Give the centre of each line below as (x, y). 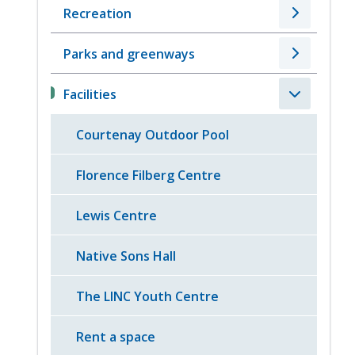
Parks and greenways (130, 54)
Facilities (90, 95)
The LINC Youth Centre (148, 297)
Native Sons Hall (126, 256)
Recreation (98, 14)
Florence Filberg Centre (149, 176)
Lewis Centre (117, 216)
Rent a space (116, 337)
